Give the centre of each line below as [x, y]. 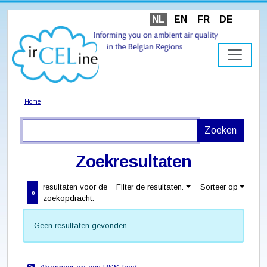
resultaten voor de [75, 187]
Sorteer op [219, 187]
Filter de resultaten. [150, 187]
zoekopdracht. [69, 198]
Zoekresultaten [133, 162]
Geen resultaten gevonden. [82, 226]
